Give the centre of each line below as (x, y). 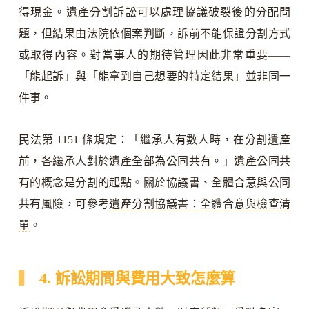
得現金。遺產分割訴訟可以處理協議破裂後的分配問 (154, 12)
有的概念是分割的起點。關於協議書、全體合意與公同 (154, 182)
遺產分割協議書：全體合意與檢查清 (200, 203)
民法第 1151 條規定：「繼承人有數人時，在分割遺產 (154, 139)
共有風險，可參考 (64, 203)
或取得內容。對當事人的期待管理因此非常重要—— (154, 54)
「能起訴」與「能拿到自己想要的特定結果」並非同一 (154, 76)
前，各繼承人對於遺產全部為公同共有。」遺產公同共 (154, 161)
